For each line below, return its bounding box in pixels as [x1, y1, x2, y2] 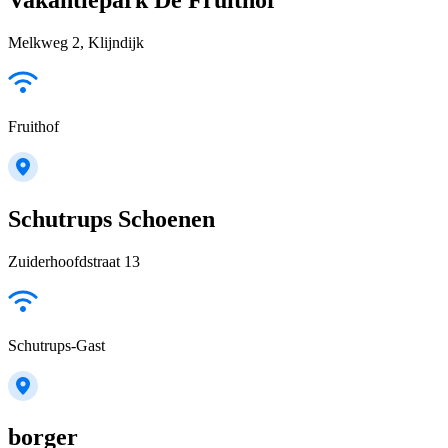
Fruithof [8, 117, 59, 135]
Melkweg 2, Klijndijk [8, 33, 144, 51]
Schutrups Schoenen [8, 205, 215, 232]
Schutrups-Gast [8, 336, 105, 354]
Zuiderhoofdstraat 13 [8, 252, 140, 270]
